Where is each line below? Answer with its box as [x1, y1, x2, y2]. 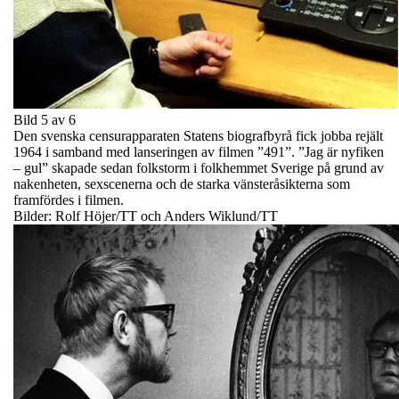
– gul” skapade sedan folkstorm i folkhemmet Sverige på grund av [13, 159, 384, 175]
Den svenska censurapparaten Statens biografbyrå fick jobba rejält [13, 127, 383, 143]
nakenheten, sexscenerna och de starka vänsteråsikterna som [13, 175, 350, 191]
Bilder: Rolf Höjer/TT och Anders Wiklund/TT [13, 208, 278, 224]
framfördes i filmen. [13, 191, 124, 208]
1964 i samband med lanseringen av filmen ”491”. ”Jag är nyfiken [13, 143, 384, 159]
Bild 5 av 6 [13, 111, 76, 127]
